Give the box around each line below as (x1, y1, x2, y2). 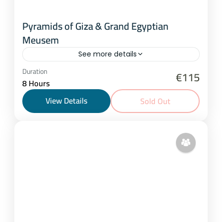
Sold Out (140, 93, 170, 109)
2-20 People (34, 75, 75, 91)
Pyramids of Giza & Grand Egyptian (22, 16, 168, 35)
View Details (46, 93, 87, 108)
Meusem (22, 30, 59, 49)
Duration (22, 64, 48, 78)
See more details (78, 49, 137, 59)
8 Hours (22, 75, 50, 91)
